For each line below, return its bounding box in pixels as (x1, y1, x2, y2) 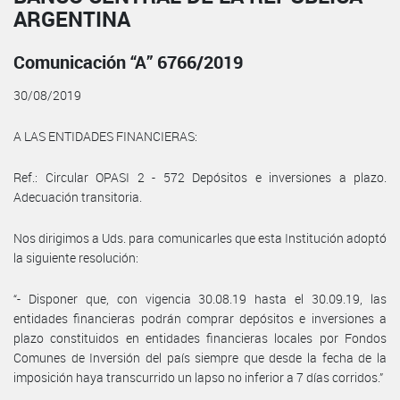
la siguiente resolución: (13, 248, 138, 266)
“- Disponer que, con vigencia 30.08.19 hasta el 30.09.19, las (13, 289, 387, 307)
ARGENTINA (13, 4, 130, 33)
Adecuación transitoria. (13, 187, 142, 205)
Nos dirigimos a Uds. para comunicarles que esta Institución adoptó (13, 229, 387, 246)
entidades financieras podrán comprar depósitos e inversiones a (13, 309, 387, 327)
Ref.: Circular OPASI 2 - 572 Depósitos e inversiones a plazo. (13, 168, 387, 186)
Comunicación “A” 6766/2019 (13, 49, 243, 74)
